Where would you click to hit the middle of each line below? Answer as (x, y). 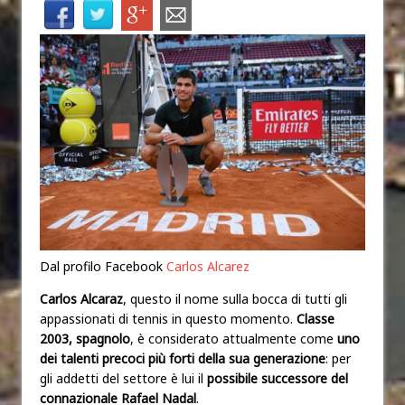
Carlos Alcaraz (81, 298)
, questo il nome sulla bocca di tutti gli (235, 298)
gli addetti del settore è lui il (123, 378)
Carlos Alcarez (208, 266)
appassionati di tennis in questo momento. (168, 318)
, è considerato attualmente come (234, 338)
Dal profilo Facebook (103, 266)
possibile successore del (278, 378)
